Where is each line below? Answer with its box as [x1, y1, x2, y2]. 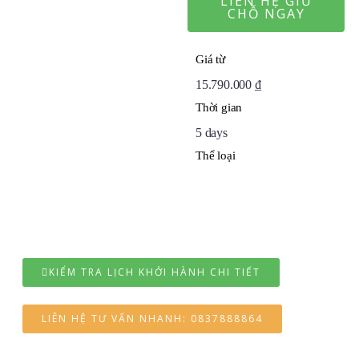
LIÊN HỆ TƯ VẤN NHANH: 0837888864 [42, 312, 263, 325]
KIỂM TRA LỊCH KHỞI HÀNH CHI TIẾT [49, 265, 260, 279]
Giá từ [196, 53, 225, 66]
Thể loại [196, 149, 236, 162]
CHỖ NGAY [227, 5, 305, 22]
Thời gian [196, 101, 243, 114]
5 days [196, 126, 228, 139]
